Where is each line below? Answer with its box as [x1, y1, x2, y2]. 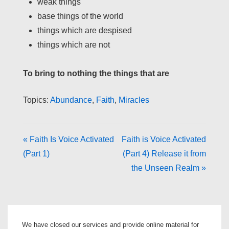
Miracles [119, 96, 149, 105]
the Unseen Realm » [131, 164, 206, 173]
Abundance [50, 96, 92, 105]
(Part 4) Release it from [123, 149, 206, 158]
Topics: [23, 96, 49, 105]
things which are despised [37, 26, 132, 35]
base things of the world [37, 12, 123, 21]
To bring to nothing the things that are [23, 69, 169, 78]
